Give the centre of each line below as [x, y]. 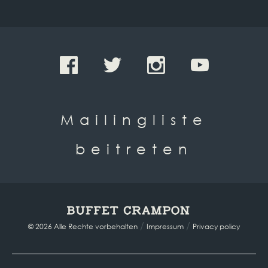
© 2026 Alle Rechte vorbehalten [83, 226]
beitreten [134, 148]
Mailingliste [134, 119]
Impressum [165, 226]
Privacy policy [216, 226]
